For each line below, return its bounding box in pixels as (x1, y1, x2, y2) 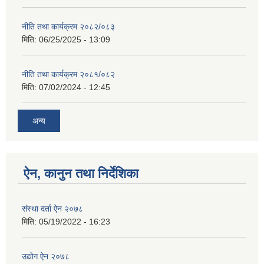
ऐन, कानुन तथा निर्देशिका (24, 166, 138, 181)
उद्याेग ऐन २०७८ (22, 251, 70, 261)
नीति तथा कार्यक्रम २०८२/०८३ (22, 22, 115, 32)
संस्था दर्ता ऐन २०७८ (22, 203, 83, 213)
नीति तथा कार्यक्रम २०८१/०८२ (22, 70, 115, 80)
